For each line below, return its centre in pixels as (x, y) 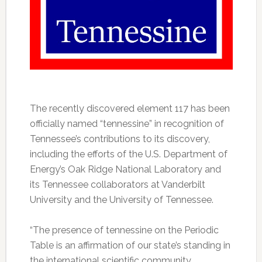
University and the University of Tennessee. (121, 200)
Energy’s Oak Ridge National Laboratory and (125, 170)
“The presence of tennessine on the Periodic (124, 230)
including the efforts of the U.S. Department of (128, 154)
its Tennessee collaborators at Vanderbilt (117, 185)
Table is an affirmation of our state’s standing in (130, 246)
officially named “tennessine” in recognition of (127, 124)
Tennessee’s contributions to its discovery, (120, 139)
